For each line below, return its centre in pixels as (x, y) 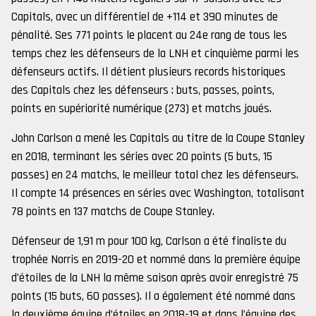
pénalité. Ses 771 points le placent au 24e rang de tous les (149, 35)
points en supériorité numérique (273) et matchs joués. (141, 109)
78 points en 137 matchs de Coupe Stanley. (113, 212)
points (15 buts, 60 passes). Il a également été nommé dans (153, 296)
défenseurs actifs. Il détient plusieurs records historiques (148, 72)
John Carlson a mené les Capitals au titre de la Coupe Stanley (158, 138)
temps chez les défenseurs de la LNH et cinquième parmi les (155, 54)
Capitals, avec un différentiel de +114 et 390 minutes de (145, 17)
